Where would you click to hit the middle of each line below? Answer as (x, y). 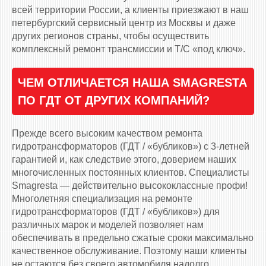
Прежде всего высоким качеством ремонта (107, 134)
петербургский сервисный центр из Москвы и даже (124, 23)
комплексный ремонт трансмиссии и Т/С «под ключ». (129, 49)
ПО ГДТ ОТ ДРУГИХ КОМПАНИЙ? (114, 101)
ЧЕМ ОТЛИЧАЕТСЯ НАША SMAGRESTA (132, 83)
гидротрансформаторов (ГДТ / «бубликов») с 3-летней (131, 147)
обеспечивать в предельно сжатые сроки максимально (133, 238)
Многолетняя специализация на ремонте (102, 199)
